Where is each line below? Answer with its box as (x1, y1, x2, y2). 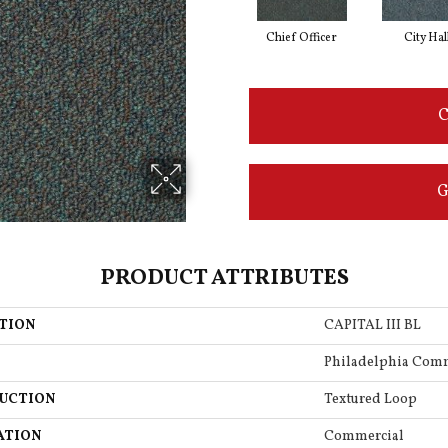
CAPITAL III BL (324, 316, 421, 336)
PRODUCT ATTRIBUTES (99, 263, 349, 295)
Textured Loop (324, 390, 417, 410)
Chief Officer (266, 30, 337, 47)
